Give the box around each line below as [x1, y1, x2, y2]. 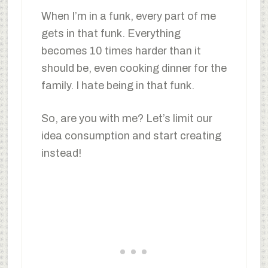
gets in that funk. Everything [41, 27, 181, 39]
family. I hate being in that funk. [41, 79, 194, 92]
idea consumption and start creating [41, 129, 221, 142]
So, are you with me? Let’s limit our [41, 112, 212, 124]
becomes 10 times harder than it [41, 44, 201, 57]
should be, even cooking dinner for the [41, 62, 227, 74]
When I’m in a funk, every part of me [41, 10, 216, 22]
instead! [41, 147, 81, 159]
